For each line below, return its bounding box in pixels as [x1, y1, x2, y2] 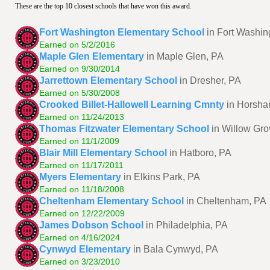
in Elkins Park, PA [124, 171, 200, 182]
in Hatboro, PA [169, 147, 231, 158]
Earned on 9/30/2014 [39, 63, 120, 74]
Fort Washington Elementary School [39, 27, 204, 37]
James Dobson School [39, 219, 143, 230]
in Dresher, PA [180, 75, 241, 86]
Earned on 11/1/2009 [39, 136, 119, 146]
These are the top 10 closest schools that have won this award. [15, 2, 192, 10]
